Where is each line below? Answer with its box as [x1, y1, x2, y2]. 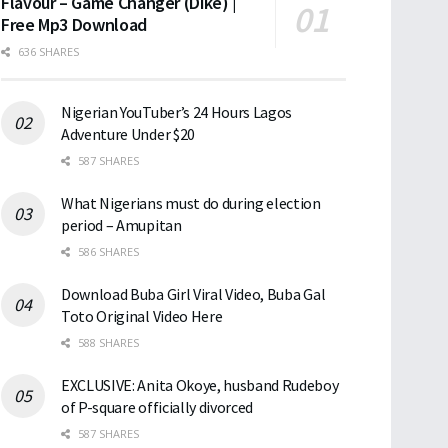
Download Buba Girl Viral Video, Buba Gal [61, 284, 326, 305]
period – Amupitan [61, 215, 182, 236]
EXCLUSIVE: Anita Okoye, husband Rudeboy [61, 375, 339, 396]
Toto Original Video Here [61, 306, 223, 327]
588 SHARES [75, 335, 139, 351]
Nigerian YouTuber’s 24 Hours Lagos [61, 102, 293, 123]
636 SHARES [15, 44, 79, 60]
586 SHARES [75, 244, 139, 260]
